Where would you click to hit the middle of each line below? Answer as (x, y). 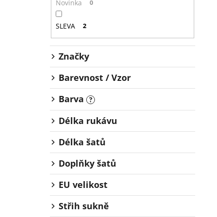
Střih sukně (84, 206)
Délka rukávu (88, 121)
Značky (74, 56)
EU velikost (83, 185)
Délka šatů (82, 142)
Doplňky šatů (87, 163)
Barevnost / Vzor (95, 78)
